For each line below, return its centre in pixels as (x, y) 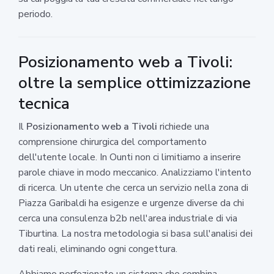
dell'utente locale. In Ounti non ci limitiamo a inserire (130, 157)
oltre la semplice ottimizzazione (135, 83)
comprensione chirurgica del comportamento (113, 142)
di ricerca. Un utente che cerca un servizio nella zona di (133, 187)
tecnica (44, 103)
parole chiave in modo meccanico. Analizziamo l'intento (135, 172)
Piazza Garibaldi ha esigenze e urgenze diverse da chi (131, 203)
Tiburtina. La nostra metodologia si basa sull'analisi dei (135, 233)
